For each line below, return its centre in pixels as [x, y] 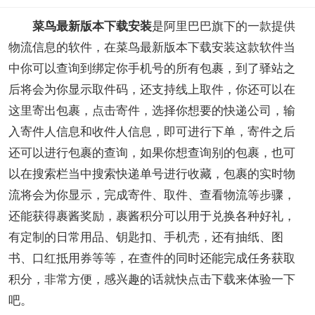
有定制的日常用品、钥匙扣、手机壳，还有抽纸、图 [146, 237]
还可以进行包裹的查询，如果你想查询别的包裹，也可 [152, 153]
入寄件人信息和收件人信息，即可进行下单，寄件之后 [152, 131]
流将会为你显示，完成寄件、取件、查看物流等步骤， [152, 195]
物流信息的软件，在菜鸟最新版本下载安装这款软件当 [152, 47]
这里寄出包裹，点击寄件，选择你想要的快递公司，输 [152, 110]
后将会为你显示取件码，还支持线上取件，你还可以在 [152, 89]
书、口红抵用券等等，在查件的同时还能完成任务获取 [152, 258]
